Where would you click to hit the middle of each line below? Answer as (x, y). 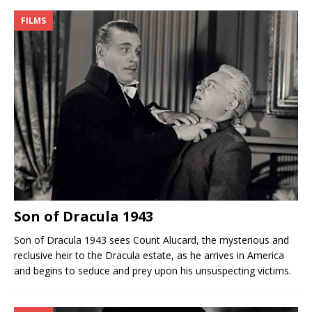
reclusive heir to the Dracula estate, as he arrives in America (149, 255)
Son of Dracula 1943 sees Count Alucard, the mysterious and (151, 240)
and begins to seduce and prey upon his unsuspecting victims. (153, 270)
